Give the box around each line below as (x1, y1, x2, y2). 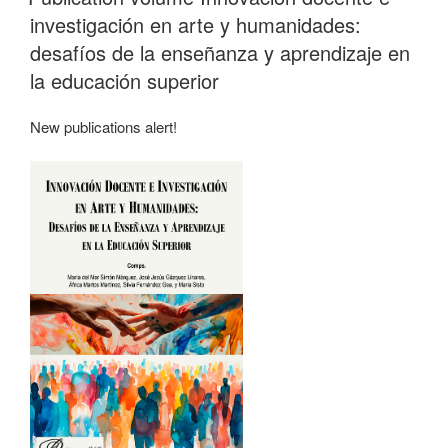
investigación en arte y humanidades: (30, 9, 361, 39)
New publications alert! (30, 115, 177, 137)
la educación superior (30, 65, 219, 95)
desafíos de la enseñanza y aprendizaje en (30, 37, 410, 67)
